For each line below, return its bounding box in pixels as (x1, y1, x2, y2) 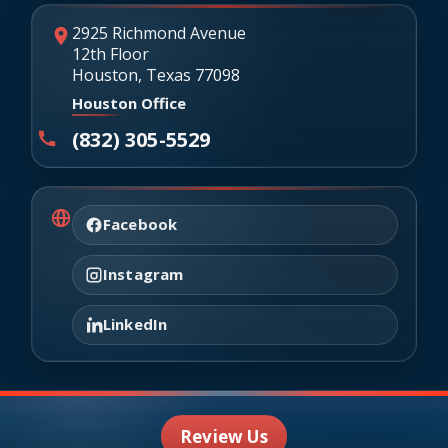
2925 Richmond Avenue (71, 21, 246, 44)
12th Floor (71, 42, 149, 65)
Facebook (102, 214, 178, 235)
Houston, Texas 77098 (71, 63, 240, 86)
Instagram (102, 264, 184, 285)
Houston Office (71, 92, 186, 113)
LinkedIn (102, 314, 168, 335)
